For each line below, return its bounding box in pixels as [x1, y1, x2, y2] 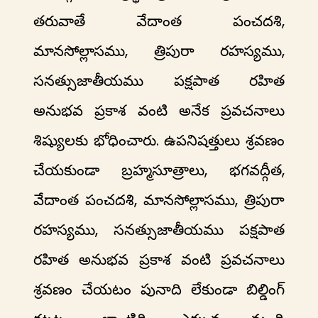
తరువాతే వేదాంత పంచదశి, [33, 11, 285, 32]
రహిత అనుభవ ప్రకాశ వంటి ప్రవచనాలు [33, 249, 285, 270]
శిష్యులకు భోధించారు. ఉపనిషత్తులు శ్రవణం [33, 130, 285, 151]
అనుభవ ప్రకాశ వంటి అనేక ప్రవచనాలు [33, 100, 285, 121]
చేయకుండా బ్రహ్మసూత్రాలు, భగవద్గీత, [33, 160, 285, 181]
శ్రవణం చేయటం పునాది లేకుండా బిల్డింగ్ [33, 279, 285, 300]
